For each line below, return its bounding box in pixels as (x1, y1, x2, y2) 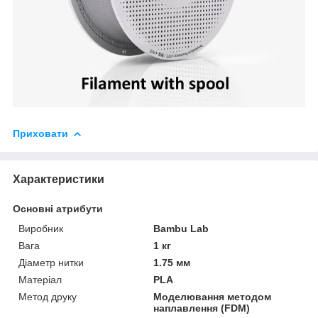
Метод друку (18, 291, 77, 303)
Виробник (18, 223, 63, 235)
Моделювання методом (153, 291, 272, 303)
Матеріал (18, 274, 62, 286)
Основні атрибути (13, 203, 103, 215)
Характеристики (13, 173, 104, 186)
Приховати (13, 128, 68, 140)
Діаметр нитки (18, 257, 84, 269)
